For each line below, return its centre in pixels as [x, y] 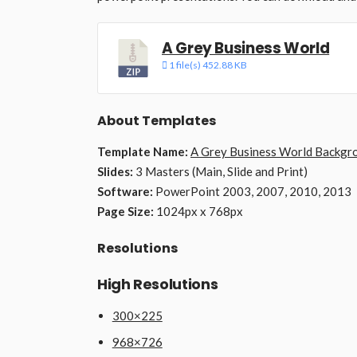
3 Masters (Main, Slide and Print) [220, 172]
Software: [125, 192]
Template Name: [143, 152]
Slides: [115, 172]
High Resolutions [158, 284]
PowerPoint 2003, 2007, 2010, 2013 [252, 192]
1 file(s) [185, 65]
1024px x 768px [198, 212]
